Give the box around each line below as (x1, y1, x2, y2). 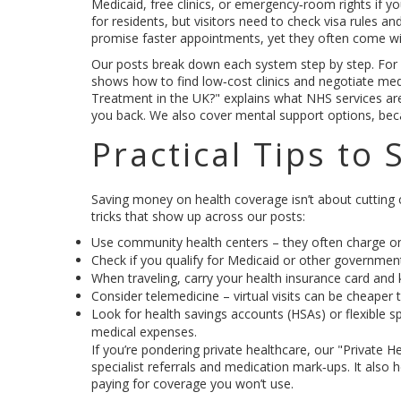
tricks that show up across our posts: (91, 208, 305, 225)
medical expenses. (91, 323, 197, 340)
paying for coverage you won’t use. (91, 375, 294, 392)
